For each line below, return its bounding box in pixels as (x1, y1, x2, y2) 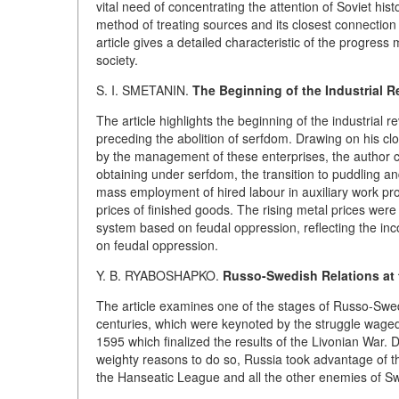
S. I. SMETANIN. (96, 81, 192, 99)
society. (96, 51, 138, 69)
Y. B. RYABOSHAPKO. (96, 266, 223, 284)
